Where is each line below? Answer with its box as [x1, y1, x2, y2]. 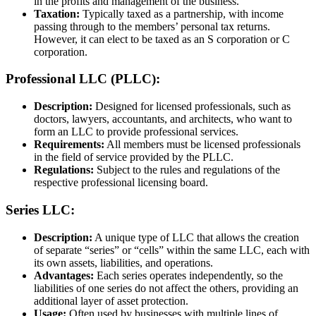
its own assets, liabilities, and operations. [34, 256, 213, 269]
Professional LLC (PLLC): [6, 71, 160, 87]
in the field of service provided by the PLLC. [34, 151, 233, 164]
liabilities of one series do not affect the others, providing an [34, 281, 298, 294]
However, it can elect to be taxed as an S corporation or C [34, 32, 290, 45]
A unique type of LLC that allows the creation [92, 231, 299, 243]
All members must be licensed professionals [104, 138, 300, 151]
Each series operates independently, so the [94, 269, 283, 281]
